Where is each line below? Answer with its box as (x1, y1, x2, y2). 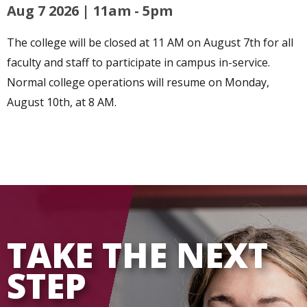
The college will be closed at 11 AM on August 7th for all (7, 35, 293, 51)
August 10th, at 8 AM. (7, 95, 116, 110)
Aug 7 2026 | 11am (7, 1, 131, 21)
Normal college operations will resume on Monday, (7, 75, 269, 90)
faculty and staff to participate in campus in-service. (7, 55, 270, 71)
